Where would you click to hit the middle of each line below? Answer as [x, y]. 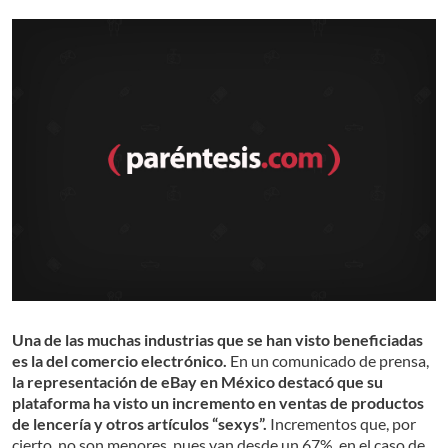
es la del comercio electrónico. [121, 361]
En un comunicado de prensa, [329, 361]
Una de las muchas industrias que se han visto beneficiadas [217, 340]
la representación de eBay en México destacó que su [197, 382]
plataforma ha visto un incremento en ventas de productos [218, 403]
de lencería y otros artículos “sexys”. [139, 424]
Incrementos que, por [341, 424]
